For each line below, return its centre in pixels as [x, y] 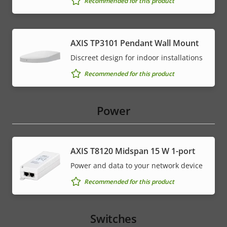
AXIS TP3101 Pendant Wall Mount [135, 43]
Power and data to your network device [137, 166]
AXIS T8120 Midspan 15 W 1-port [133, 151]
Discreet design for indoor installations [137, 58]
